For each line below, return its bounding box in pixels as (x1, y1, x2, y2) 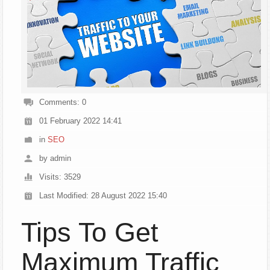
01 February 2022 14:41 (39, 116, 122, 126)
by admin (39, 154, 72, 163)
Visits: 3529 (39, 172, 81, 182)
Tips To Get (21, 217, 159, 248)
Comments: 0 (39, 98, 87, 107)
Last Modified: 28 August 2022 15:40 (39, 191, 168, 201)
